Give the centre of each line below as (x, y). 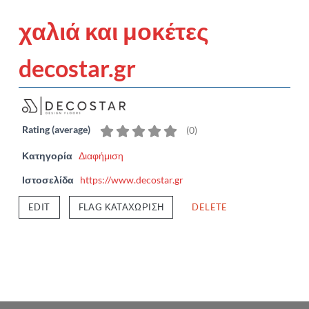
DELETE (210, 207)
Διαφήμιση (101, 156)
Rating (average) (56, 130)
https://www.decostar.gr (132, 180)
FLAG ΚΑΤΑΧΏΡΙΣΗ (121, 207)
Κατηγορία (47, 156)
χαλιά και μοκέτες (114, 30)
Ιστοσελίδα (48, 180)
